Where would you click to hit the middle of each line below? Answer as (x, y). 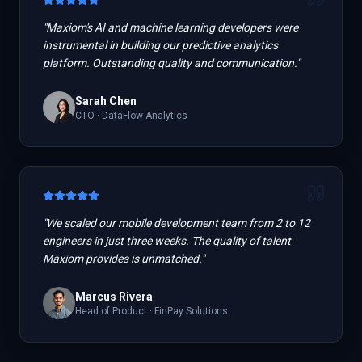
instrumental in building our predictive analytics (160, 45)
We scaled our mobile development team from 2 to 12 (178, 223)
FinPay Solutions (191, 311)
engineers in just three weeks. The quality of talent (167, 241)
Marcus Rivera (114, 297)
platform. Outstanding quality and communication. (170, 63)
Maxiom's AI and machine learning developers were (172, 27)
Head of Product (111, 311)
